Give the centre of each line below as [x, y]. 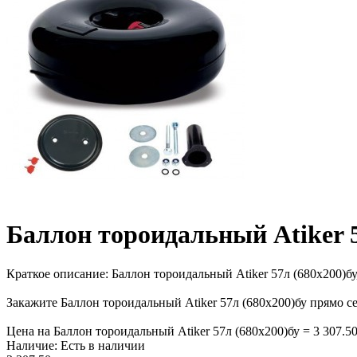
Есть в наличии [101, 345]
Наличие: [32, 345]
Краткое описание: [59, 273]
